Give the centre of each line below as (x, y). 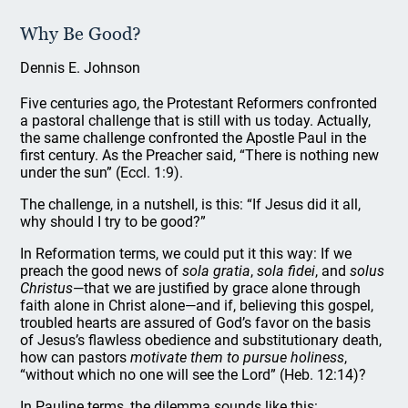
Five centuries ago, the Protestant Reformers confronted (199, 103)
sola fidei (286, 271)
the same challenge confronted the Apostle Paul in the (194, 138)
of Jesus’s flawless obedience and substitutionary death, (201, 340)
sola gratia (217, 271)
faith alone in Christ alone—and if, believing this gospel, (197, 306)
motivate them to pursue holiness (238, 357)
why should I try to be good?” (113, 222)
